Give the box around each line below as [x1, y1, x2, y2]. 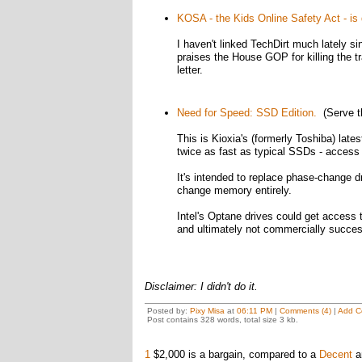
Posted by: [146, 306, 190, 315]
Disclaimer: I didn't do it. [144, 280, 258, 293]
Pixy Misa [189, 306, 225, 315]
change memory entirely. [176, 184, 292, 196]
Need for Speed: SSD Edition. [176, 107, 317, 119]
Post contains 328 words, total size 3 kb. [146, 315, 298, 324]
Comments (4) [279, 306, 331, 315]
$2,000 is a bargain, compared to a [149, 348, 319, 360]
